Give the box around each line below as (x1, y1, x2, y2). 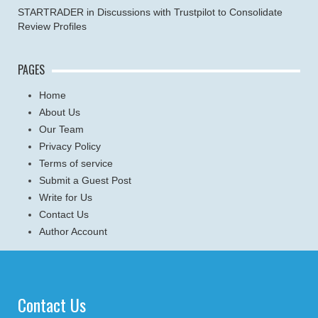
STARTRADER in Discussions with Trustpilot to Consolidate (18, 6, 283, 18)
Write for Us (39, 191, 92, 203)
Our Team (39, 123, 84, 135)
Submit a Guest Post (39, 174, 131, 186)
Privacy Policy (39, 140, 101, 152)
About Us (39, 106, 80, 118)
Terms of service (39, 157, 113, 169)
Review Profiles (18, 20, 87, 32)
